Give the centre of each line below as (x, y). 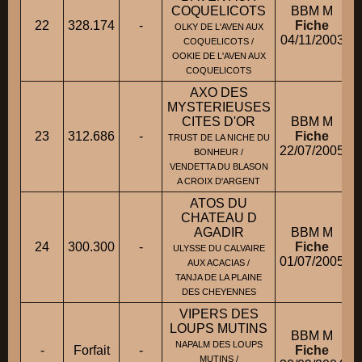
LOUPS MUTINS (219, 329)
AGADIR (219, 233)
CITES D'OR (219, 122)
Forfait (91, 351)
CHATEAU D (219, 218)
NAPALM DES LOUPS (219, 345)
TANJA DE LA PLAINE (219, 278)
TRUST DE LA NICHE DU (219, 138)
